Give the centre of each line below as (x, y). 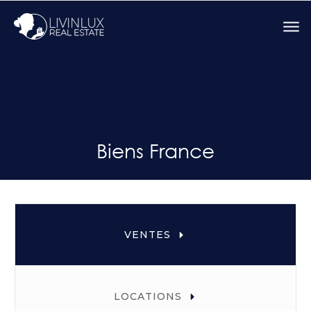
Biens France (155, 150)
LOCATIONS (148, 296)
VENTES (148, 235)
